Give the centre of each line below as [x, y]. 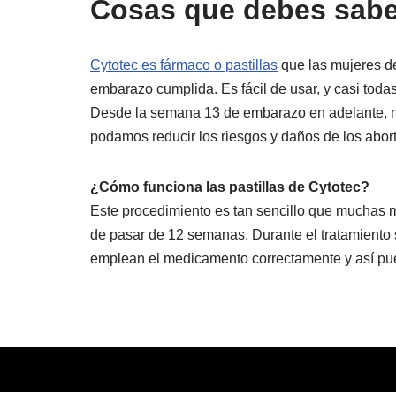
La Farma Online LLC [158, 370]
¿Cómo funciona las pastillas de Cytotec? [230, 187]
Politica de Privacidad [305, 370]
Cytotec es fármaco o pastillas [184, 65]
